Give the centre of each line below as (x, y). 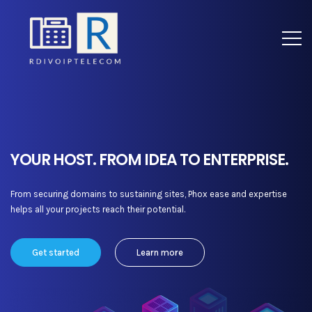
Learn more (160, 252)
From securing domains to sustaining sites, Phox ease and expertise (149, 194)
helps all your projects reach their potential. (98, 209)
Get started (56, 252)
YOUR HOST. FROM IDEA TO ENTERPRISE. (149, 160)
